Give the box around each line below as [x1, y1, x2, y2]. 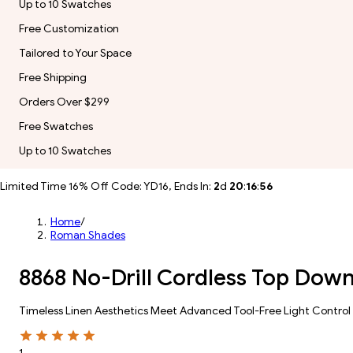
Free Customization [19, 22, 119, 35]
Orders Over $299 [19, 95, 110, 109]
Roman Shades [50, 229, 125, 242]
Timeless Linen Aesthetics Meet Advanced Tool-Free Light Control [19, 304, 351, 318]
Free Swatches [19, 120, 93, 133]
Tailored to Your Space [19, 46, 132, 60]
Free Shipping [19, 71, 87, 84]
